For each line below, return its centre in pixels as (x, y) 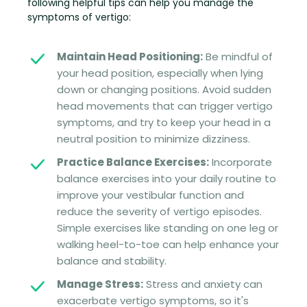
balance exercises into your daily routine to (166, 178)
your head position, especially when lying (160, 73)
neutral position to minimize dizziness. (153, 138)
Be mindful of (237, 56)
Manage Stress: (100, 284)
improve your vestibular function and (150, 195)
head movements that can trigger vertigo (164, 106)
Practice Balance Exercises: (133, 162)
